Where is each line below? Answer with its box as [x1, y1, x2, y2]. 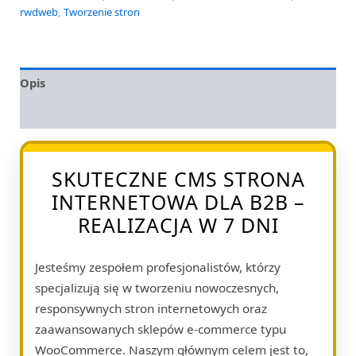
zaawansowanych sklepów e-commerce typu [35, 320, 286, 337]
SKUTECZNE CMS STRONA [51, 164, 305, 192]
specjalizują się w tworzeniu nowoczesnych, [35, 279, 279, 296]
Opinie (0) [20, 105, 75, 122]
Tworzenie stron [64, 5, 140, 20]
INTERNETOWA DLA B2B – [52, 188, 304, 215]
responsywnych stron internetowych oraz [35, 300, 267, 316]
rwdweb [20, 5, 58, 20]
